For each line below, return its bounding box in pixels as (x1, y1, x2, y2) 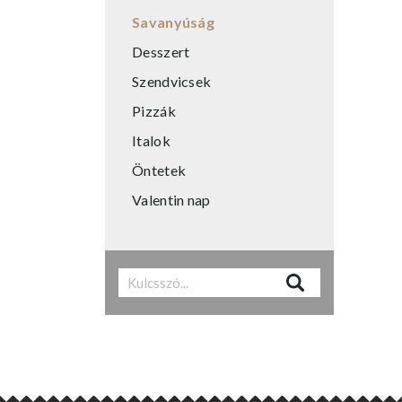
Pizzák (132, 102, 176, 120)
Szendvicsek (132, 73, 212, 91)
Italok (132, 132, 170, 150)
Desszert (132, 43, 190, 61)
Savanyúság (132, 13, 214, 31)
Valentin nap (132, 191, 211, 209)
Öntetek (132, 162, 187, 179)
